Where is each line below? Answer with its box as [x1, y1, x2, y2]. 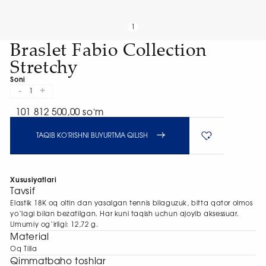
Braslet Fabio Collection [10, 36, 207, 61]
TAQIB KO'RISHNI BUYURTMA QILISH [36, 132, 148, 140]
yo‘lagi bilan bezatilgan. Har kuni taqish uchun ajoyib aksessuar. [10, 211, 239, 218]
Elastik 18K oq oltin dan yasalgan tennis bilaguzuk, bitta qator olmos [10, 200, 253, 207]
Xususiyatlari [10, 177, 57, 184]
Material [10, 233, 49, 242]
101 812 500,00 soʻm [15, 108, 104, 118]
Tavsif [10, 187, 36, 197]
